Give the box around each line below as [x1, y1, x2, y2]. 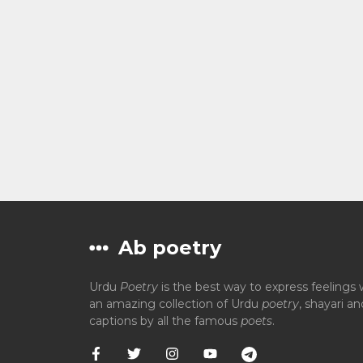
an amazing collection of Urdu [88, 297, 262, 311]
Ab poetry [117, 236, 221, 259]
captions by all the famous [88, 314, 241, 328]
